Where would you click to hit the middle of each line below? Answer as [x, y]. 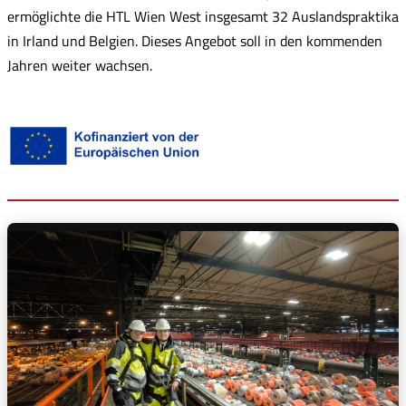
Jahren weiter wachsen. [80, 65]
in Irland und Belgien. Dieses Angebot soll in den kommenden [195, 41]
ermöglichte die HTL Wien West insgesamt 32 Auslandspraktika [203, 16]
